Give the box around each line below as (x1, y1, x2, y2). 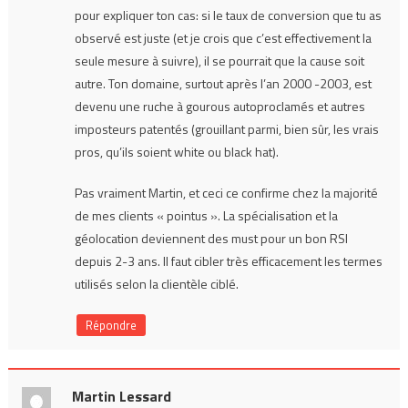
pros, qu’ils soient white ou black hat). (74, 141, 279, 161)
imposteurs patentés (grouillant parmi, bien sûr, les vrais (74, 118, 379, 138)
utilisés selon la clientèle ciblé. (74, 273, 239, 293)
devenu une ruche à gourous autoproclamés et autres (74, 96, 365, 116)
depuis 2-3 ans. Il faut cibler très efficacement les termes (74, 250, 382, 270)
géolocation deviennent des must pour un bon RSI (74, 228, 348, 248)
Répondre (85, 315, 137, 334)
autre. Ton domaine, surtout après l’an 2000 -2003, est (74, 73, 372, 93)
